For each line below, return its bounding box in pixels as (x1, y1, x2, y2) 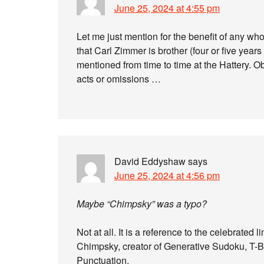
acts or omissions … (77, 72, 161, 85)
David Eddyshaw (114, 154, 186, 168)
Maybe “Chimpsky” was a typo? (77, 197, 207, 210)
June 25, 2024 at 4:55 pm (114, 1, 220, 15)
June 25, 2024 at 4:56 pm (114, 169, 220, 182)
